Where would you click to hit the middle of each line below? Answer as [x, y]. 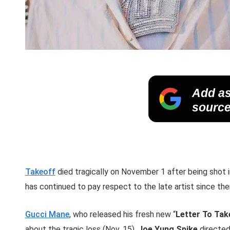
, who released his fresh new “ [122, 215]
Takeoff [40, 172]
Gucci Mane [47, 215]
